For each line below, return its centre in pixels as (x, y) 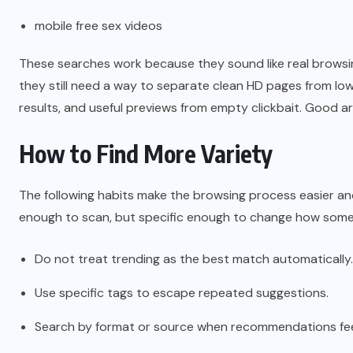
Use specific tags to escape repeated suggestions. (182, 293)
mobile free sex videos (98, 26)
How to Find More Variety (146, 154)
